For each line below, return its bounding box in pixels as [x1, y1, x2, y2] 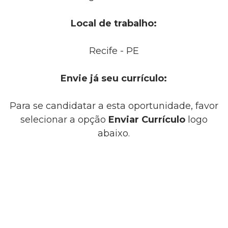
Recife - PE [89, 45, 139, 56]
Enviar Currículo [108, 113, 185, 125]
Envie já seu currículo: [61, 72, 167, 84]
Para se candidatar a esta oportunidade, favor [9, 100, 218, 111]
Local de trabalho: [71, 17, 157, 29]
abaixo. [98, 127, 130, 139]
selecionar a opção [20, 113, 108, 125]
